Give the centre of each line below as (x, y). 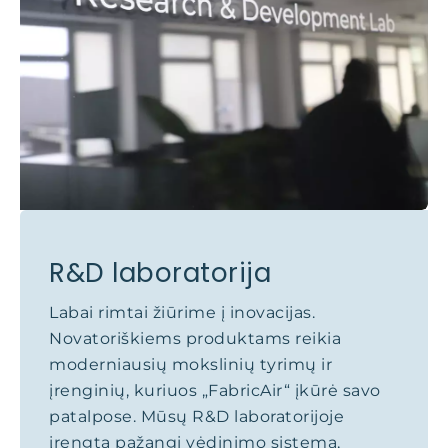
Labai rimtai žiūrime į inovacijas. (182, 312)
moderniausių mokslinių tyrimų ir (190, 364)
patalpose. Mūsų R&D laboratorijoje (196, 416)
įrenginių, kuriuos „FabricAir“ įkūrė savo (215, 390)
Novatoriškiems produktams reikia (195, 338)
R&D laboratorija (160, 273)
